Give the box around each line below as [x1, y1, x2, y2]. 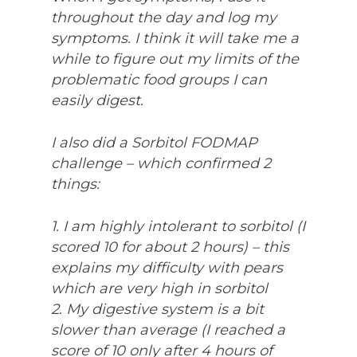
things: [51, 175, 100, 193]
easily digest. [51, 91, 143, 109]
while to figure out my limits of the [51, 49, 299, 68]
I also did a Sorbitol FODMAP [51, 133, 257, 151]
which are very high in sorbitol [51, 279, 268, 297]
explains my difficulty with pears [51, 258, 283, 277]
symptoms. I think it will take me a [51, 29, 299, 47]
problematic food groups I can [51, 70, 267, 88]
